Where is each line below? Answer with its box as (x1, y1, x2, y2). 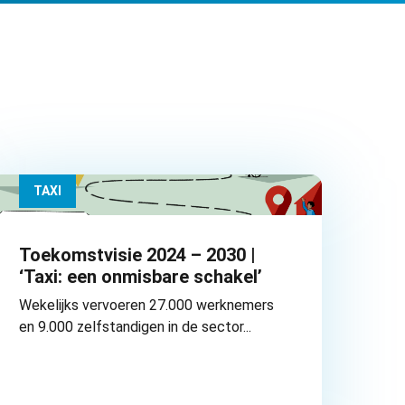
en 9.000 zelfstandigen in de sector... (19, 318, 252, 336)
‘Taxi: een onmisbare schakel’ (19, 266, 263, 288)
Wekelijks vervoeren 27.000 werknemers (19, 297, 275, 315)
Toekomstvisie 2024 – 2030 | (19, 244, 257, 267)
